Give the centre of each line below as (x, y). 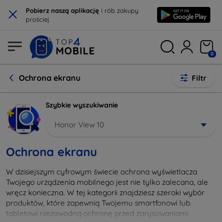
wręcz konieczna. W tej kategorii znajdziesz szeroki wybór (105, 192)
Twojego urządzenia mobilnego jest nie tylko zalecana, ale (107, 182)
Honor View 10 (79, 124)
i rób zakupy (119, 10)
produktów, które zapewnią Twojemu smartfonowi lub (98, 203)
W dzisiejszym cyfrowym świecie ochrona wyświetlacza (102, 171)
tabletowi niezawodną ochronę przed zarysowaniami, (98, 213)
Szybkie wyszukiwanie (82, 105)
